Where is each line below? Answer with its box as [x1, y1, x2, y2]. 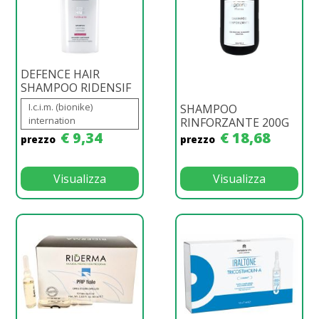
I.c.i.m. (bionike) [28, 100, 93, 113]
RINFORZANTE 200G [180, 114, 289, 130]
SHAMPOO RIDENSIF [21, 79, 131, 95]
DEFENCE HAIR [21, 66, 100, 82]
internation [28, 113, 75, 127]
